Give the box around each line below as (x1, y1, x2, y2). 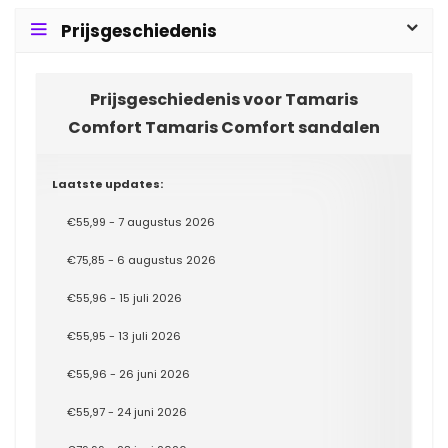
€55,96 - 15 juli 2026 (67, 290, 182, 306)
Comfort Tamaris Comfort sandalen (68, 116, 380, 139)
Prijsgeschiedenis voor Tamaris (90, 88, 358, 111)
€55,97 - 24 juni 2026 (67, 404, 187, 420)
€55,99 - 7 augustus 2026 (67, 214, 215, 230)
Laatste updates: (52, 176, 163, 192)
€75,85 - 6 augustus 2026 (67, 252, 216, 268)
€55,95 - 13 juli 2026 (67, 328, 181, 344)
